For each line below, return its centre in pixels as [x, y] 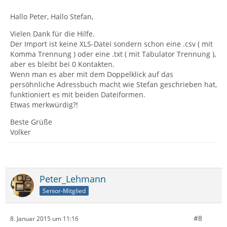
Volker [21, 132]
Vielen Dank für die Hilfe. [52, 34]
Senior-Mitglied [64, 191]
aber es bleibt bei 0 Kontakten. [62, 64]
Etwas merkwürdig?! [44, 105]
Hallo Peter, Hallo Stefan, [52, 16]
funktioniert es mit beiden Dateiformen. [78, 94]
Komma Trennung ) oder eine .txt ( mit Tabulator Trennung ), [113, 54]
